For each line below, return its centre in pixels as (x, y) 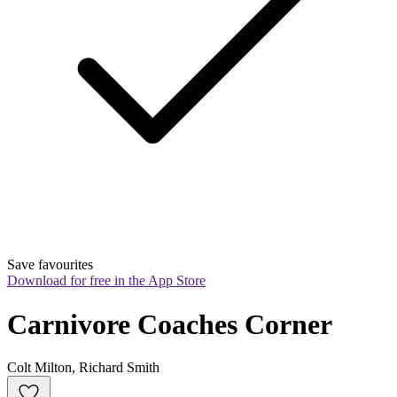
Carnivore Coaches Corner (170, 324)
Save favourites (50, 265)
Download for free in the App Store (106, 281)
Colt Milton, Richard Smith (83, 368)
